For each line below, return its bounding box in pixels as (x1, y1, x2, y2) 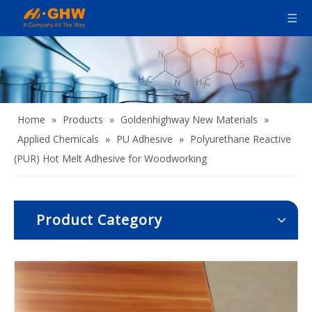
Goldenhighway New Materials (120, 113, 258, 127)
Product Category (36, 210, 162, 230)
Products (63, 113, 103, 127)
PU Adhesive (116, 132, 173, 146)
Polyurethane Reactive (190, 132, 291, 146)
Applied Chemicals (17, 132, 99, 146)
